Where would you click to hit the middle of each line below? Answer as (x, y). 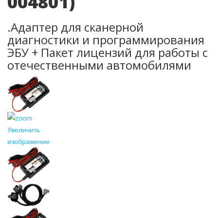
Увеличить (24, 130)
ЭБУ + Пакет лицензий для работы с (108, 52)
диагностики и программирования (106, 40)
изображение (28, 141)
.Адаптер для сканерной (75, 27)
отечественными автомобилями (99, 65)
